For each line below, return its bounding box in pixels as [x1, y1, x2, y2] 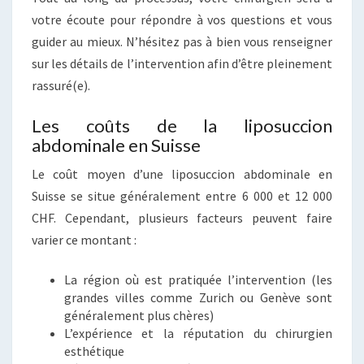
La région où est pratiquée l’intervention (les [64, 271, 332, 288]
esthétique [64, 343, 124, 360]
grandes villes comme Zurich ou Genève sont [64, 289, 332, 306]
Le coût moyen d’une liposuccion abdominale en [32, 166, 332, 183]
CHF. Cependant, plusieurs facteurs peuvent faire [32, 210, 332, 227]
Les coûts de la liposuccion [32, 115, 332, 137]
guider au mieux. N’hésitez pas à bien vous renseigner [32, 33, 332, 50]
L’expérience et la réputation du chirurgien [64, 325, 332, 342]
